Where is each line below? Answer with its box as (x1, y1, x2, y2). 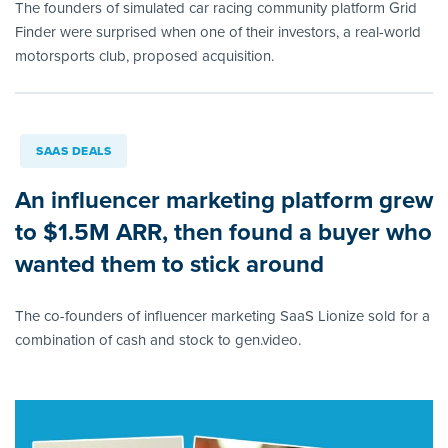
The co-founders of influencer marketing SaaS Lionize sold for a (15, 305, 430, 328)
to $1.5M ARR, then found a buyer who (15, 214, 432, 251)
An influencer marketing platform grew (15, 182, 433, 219)
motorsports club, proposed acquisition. (15, 45, 274, 68)
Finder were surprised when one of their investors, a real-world (15, 21, 421, 44)
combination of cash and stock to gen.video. (15, 329, 301, 352)
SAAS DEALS (36, 142, 111, 161)
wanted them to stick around (15, 246, 324, 283)
